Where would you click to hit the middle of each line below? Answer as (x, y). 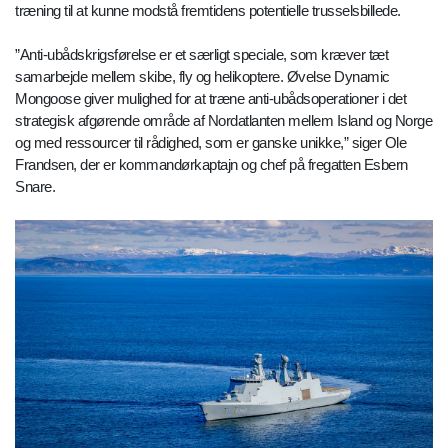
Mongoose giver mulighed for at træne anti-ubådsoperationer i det (210, 99)
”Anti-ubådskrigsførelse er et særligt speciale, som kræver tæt (201, 55)
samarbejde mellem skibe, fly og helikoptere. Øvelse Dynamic (202, 77)
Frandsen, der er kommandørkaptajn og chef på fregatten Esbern (211, 165)
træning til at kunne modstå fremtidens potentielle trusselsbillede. (208, 11)
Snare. (35, 187)
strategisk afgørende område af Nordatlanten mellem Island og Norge (223, 121)
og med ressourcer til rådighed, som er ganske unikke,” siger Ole (210, 143)
